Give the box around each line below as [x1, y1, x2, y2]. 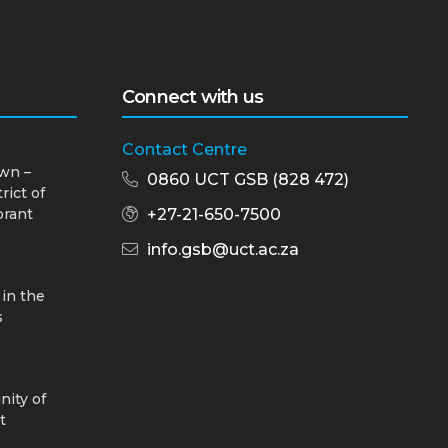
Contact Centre [122, 140, 247, 160]
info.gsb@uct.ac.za [147, 240, 299, 260]
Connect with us [122, 86, 263, 109]
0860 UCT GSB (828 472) [147, 170, 349, 190]
